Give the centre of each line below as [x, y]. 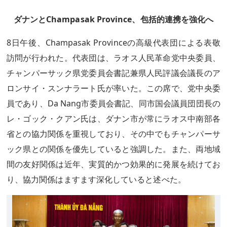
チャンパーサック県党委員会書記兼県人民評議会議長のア [113, 73]
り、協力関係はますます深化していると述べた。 [96, 179]
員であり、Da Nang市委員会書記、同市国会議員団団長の [113, 103]
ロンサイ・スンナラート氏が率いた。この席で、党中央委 [113, 88]
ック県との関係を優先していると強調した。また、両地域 [113, 149]
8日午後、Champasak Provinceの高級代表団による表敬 [113, 43]
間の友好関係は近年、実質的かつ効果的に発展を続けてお [113, 164]
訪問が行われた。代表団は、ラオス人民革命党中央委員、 [113, 58]
